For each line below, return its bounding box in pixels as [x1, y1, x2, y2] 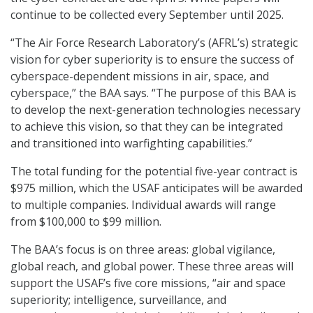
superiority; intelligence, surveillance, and [10, 292, 226, 308]
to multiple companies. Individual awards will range [10, 197, 276, 213]
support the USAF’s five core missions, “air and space [10, 275, 286, 291]
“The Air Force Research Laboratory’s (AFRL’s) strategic [10, 35, 298, 51]
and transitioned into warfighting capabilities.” [10, 136, 252, 152]
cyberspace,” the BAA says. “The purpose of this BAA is [10, 85, 296, 101]
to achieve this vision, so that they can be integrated [10, 119, 283, 135]
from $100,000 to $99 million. [10, 214, 161, 230]
